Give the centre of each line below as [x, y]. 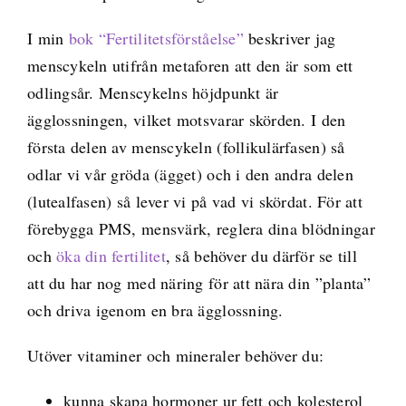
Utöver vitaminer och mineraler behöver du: [175, 355]
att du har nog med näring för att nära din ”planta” [199, 282]
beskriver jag [290, 38]
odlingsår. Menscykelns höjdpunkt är [153, 92]
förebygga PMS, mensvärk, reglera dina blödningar [201, 228]
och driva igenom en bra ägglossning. [155, 309]
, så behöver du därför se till [261, 255]
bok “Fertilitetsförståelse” [156, 38]
